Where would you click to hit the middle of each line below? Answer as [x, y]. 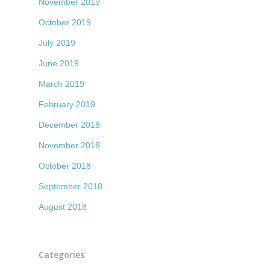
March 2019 [61, 83]
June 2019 [59, 63]
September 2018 [71, 186]
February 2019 [67, 104]
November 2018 [69, 145]
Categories [61, 254]
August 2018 [63, 206]
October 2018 [65, 165]
